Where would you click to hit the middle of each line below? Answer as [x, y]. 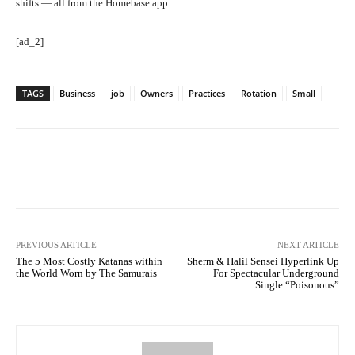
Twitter [176, 168]
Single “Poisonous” [297, 284]
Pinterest [271, 168]
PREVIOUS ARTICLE [56, 244]
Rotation [259, 93]
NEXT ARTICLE [308, 244]
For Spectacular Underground [276, 273]
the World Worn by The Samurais [86, 273]
